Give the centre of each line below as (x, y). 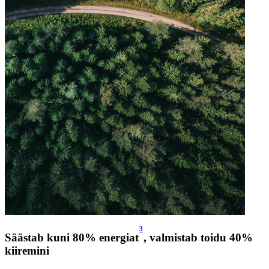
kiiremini (27, 250)
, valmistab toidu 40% (198, 237)
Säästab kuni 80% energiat (72, 237)
